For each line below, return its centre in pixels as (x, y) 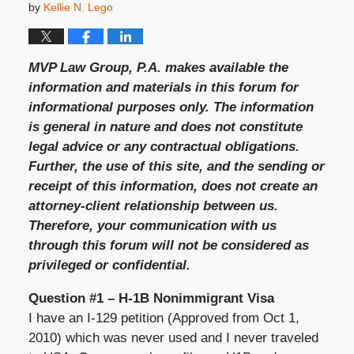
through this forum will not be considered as (168, 245)
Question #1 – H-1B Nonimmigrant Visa (151, 298)
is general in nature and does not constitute (165, 126)
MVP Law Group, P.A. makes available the (158, 67)
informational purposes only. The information (171, 107)
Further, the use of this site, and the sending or (176, 166)
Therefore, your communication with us (152, 225)
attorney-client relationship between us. (153, 205)
